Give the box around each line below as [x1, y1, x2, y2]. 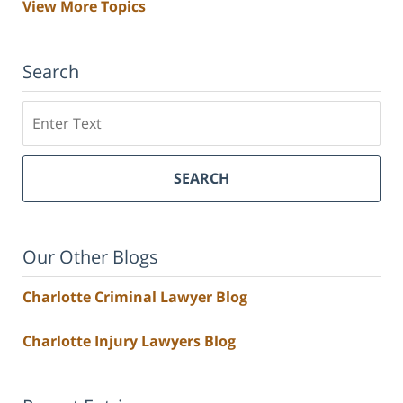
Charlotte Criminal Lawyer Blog [22, 287, 247, 308]
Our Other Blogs [22, 245, 158, 270]
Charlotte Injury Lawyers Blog [22, 331, 236, 352]
